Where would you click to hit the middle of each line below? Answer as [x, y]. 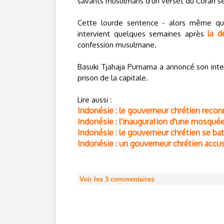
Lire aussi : [94, 100]
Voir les [92, 179]
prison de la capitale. [113, 78]
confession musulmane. [117, 45]
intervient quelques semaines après [143, 34]
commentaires [131, 179]
